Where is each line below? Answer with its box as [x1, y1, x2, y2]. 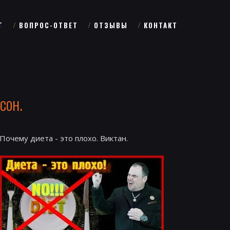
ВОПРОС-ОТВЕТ [19, 20, 78, 30]
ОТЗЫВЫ [94, 20, 128, 30]
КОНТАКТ [144, 20, 178, 30]
